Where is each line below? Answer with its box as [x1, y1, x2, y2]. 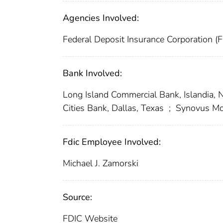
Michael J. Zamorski [63, 157, 138, 169]
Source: [63, 191, 92, 203]
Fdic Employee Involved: [63, 135, 161, 148]
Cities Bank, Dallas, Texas [63, 102, 166, 114]
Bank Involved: [63, 67, 122, 79]
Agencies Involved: [63, 11, 139, 24]
